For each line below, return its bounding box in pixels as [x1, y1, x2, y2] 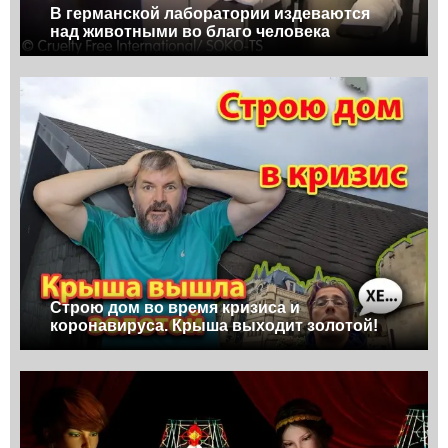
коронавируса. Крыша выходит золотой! [50, 317, 378, 335]
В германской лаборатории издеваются [50, 5, 370, 23]
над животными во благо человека [50, 23, 330, 41]
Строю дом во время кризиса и [50, 299, 300, 317]
